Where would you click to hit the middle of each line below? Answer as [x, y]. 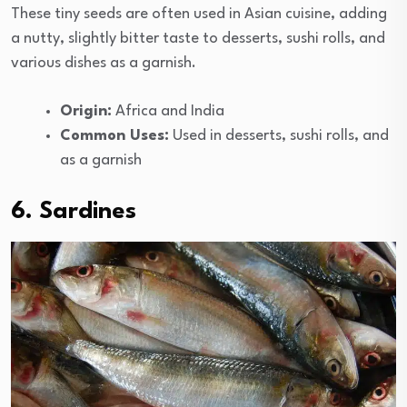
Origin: [86, 112]
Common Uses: [114, 136]
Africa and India [168, 112]
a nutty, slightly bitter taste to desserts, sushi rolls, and [198, 39]
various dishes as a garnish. [104, 64]
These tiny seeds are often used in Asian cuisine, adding [199, 15]
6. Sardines [74, 212]
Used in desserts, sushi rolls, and [279, 136]
